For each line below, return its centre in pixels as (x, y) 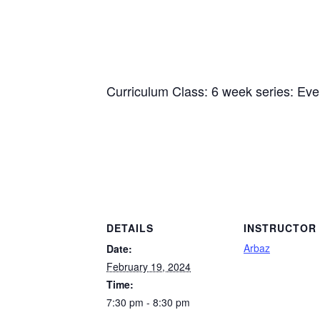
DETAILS (130, 228)
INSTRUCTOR (280, 228)
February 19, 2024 (149, 267)
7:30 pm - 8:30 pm (148, 302)
